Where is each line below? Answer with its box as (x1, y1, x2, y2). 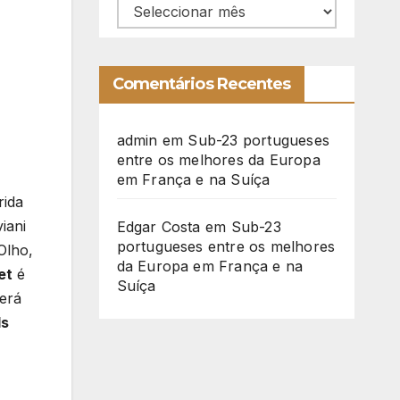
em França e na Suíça (116, 171, 271, 189)
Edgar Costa (116, 218, 201, 237)
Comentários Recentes (112, 74, 291, 95)
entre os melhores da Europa (116, 151, 321, 170)
